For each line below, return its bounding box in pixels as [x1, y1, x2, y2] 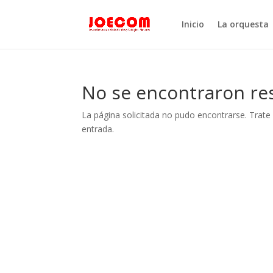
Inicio [181, 18, 204, 30]
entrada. [82, 123, 115, 135]
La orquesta [217, 18, 269, 30]
